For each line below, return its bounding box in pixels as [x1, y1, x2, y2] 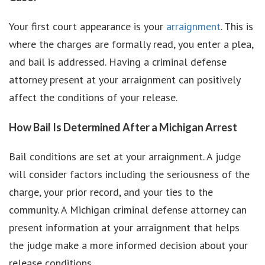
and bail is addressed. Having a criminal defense [9, 55, 227, 69]
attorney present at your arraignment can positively [9, 73, 240, 86]
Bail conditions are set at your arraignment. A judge [9, 150, 241, 163]
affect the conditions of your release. [9, 91, 177, 104]
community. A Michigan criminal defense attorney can [9, 203, 247, 216]
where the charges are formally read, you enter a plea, [9, 37, 253, 51]
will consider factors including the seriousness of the [9, 167, 250, 181]
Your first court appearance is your [9, 20, 166, 33]
